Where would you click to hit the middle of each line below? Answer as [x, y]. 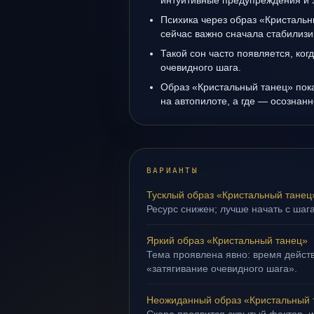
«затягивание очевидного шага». [222, 268]
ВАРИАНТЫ [172, 171]
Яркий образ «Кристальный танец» [227, 240]
